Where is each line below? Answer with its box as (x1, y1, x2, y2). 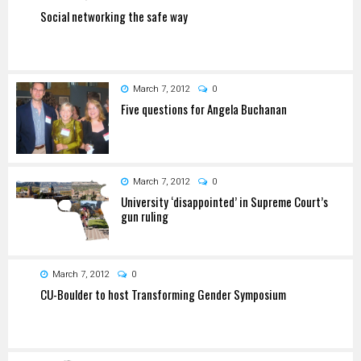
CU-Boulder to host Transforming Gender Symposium (40, 284, 286, 303)
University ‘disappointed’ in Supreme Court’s (121, 192, 328, 210)
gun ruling (121, 206, 168, 225)
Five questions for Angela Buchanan (121, 99, 287, 118)
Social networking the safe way (40, 6, 188, 25)
